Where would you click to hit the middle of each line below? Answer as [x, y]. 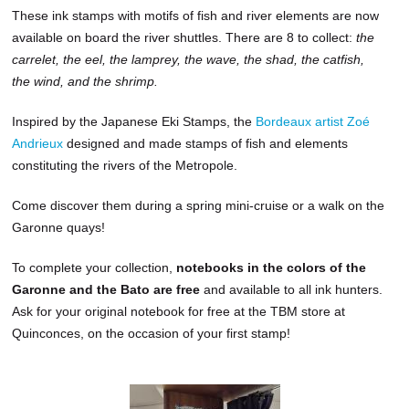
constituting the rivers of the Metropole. [125, 165]
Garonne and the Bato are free [106, 289]
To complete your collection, [94, 267]
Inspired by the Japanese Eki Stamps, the [134, 121]
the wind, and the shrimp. [85, 81]
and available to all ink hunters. [292, 289]
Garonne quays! [59, 227]
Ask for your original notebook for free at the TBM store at [179, 311]
